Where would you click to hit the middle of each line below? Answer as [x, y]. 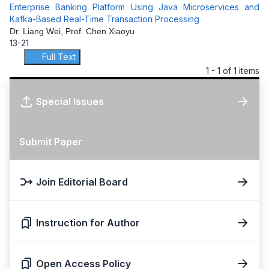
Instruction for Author [88, 222]
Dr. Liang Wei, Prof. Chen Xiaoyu [72, 31]
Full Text [57, 56]
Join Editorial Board [82, 182]
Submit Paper [51, 141]
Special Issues [70, 101]
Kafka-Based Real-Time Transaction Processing [104, 19]
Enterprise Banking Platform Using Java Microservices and [134, 7]
